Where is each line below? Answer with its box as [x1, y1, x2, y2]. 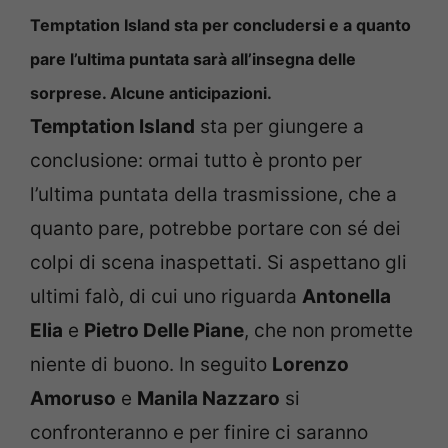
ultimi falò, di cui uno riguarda [30, 284, 302, 308]
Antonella [302, 284, 391, 308]
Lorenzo [272, 352, 349, 376]
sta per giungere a [195, 114, 364, 138]
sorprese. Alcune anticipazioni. [30, 82, 272, 103]
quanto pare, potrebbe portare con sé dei [30, 216, 401, 240]
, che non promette [244, 318, 413, 342]
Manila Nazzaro [137, 386, 280, 410]
